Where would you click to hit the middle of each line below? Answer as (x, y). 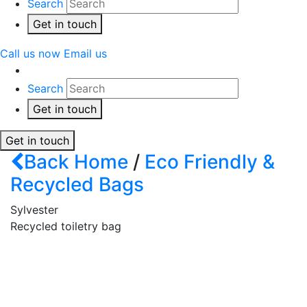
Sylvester (34, 210)
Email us (85, 54)
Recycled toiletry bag (66, 226)
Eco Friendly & (210, 162)
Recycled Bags (77, 185)
